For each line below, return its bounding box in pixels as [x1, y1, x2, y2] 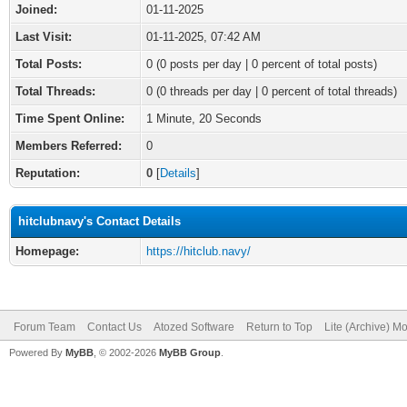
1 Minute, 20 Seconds [146, 112, 262, 125]
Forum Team [14, 321, 75, 333]
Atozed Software [154, 321, 234, 333]
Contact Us [87, 321, 142, 333]
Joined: [15, 3, 57, 16]
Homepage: [15, 244, 79, 258]
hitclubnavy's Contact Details [18, 214, 181, 228]
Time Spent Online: [15, 112, 124, 125]
